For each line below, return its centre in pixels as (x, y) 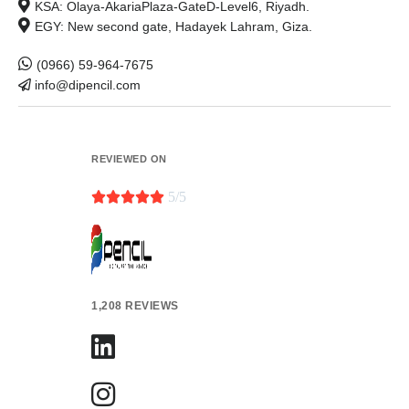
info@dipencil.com (88, 85)
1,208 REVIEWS (135, 306)
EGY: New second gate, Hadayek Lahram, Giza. (173, 27)
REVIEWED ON (129, 159)
